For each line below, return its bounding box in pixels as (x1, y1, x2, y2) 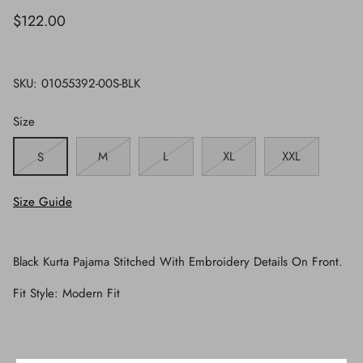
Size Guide (13, 192, 72, 211)
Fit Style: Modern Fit (13, 284, 120, 302)
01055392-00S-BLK (41, 74, 140, 92)
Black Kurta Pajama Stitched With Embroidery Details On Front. (13, 252, 343, 271)
